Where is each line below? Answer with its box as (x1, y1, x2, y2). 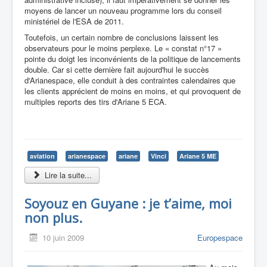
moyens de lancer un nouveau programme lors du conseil (24, 5, 222, 17)
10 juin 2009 (42, 232, 85, 244)
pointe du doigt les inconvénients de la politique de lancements (24, 53, 241, 65)
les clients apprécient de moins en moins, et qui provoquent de (24, 85, 241, 97)
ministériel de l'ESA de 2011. (24, 15, 124, 27)
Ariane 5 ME (179, 151, 216, 161)
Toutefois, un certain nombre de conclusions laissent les (24, 32, 219, 44)
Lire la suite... (42, 169, 92, 181)
